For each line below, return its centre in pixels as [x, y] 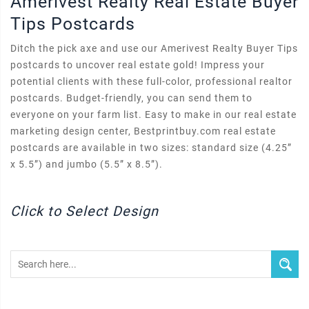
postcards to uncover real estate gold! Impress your [138, 65]
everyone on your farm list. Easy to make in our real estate [153, 114]
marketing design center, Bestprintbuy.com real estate [143, 131]
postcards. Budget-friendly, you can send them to [131, 98]
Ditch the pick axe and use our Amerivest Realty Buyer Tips [154, 48]
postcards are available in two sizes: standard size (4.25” [151, 148]
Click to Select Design [84, 211]
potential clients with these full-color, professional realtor [151, 81]
